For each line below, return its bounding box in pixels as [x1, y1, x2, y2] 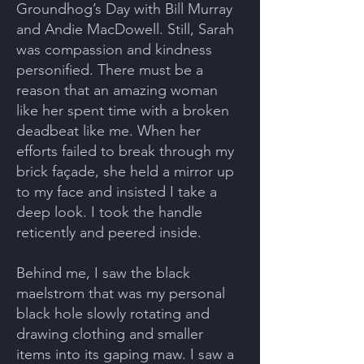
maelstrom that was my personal [16, 284, 225, 302]
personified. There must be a [16, 61, 203, 79]
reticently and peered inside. [16, 223, 201, 241]
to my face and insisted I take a [16, 183, 217, 201]
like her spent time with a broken [16, 102, 229, 119]
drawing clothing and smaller [16, 325, 203, 343]
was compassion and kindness [16, 41, 212, 58]
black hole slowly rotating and [16, 305, 210, 323]
